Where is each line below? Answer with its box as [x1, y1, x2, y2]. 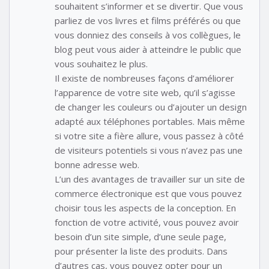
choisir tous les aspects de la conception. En [55, 201, 236, 214]
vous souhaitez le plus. [55, 57, 148, 70]
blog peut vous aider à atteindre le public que [55, 43, 241, 55]
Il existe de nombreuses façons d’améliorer [55, 71, 234, 84]
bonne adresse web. [55, 158, 139, 171]
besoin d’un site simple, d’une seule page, [55, 230, 226, 243]
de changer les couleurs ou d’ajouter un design [55, 100, 247, 113]
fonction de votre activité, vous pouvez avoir [55, 216, 239, 228]
